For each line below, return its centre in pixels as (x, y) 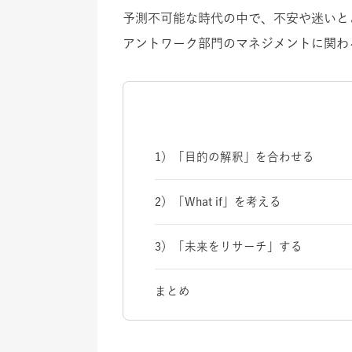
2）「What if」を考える (218, 201)
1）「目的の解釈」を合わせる (235, 156)
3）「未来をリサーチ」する (229, 246)
